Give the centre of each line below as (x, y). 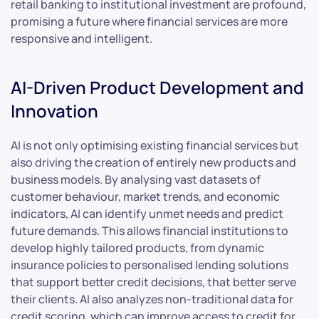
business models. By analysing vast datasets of (136, 179)
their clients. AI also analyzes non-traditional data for (152, 299)
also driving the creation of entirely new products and (153, 162)
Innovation (54, 110)
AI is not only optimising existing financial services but (155, 145)
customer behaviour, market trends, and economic (145, 196)
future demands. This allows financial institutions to (150, 230)
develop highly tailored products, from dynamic (137, 247)
